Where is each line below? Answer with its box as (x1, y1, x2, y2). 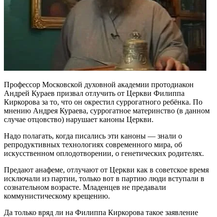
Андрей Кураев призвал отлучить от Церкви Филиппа (4, 89, 185, 97)
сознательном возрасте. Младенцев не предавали (4, 183, 166, 191)
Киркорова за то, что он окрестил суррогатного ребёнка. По (4, 97, 202, 106)
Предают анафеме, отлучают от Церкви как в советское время (4, 165, 209, 174)
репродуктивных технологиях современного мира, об (4, 140, 182, 149)
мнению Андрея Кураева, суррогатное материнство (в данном (4, 106, 210, 115)
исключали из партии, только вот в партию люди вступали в (4, 174, 204, 183)
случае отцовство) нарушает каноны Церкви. (4, 115, 154, 124)
